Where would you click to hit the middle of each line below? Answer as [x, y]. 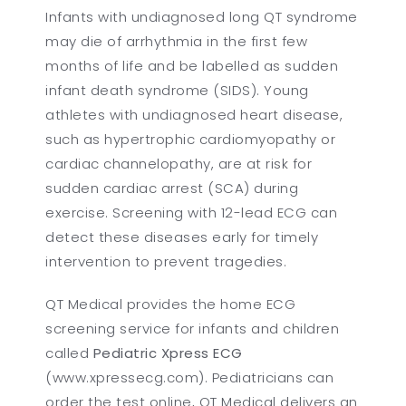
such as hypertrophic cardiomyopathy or [191, 139]
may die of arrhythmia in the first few [177, 41]
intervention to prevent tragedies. [166, 261]
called [69, 353]
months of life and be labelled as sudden [192, 65]
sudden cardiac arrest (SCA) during [172, 188]
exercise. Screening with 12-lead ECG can [192, 212]
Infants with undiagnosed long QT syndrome [202, 16]
